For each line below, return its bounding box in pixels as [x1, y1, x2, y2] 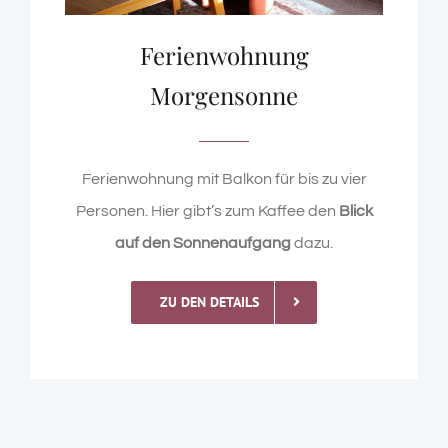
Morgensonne [150, 78, 298, 111]
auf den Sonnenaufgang [115, 234, 294, 251]
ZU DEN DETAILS [159, 292, 259, 311]
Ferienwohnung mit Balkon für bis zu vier [81, 170, 367, 187]
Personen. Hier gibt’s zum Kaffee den [75, 202, 339, 219]
